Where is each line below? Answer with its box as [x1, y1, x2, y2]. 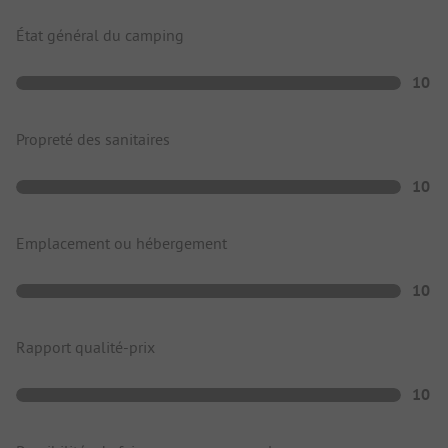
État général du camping [16, 25, 184, 46]
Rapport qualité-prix [16, 337, 155, 358]
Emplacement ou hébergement [16, 233, 227, 254]
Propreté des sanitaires [16, 129, 170, 150]
